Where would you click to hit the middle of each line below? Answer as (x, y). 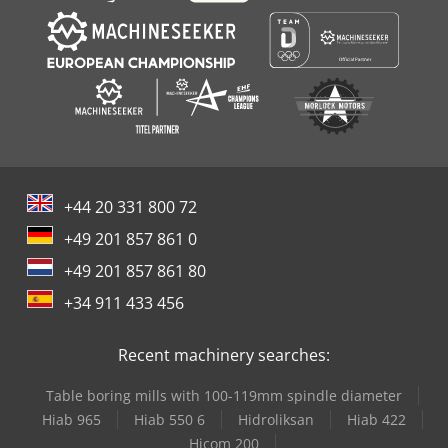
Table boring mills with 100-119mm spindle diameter (223, 396)
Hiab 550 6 (169, 420)
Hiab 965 (71, 420)
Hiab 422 (376, 420)
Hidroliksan (275, 420)
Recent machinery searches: (224, 355)
